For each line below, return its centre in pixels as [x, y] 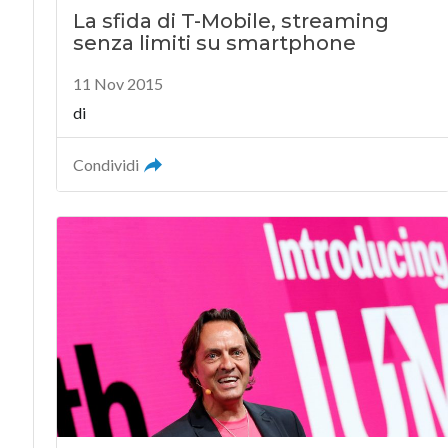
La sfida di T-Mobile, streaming [230, 20]
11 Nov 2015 [117, 83]
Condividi [105, 164]
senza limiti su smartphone [214, 42]
